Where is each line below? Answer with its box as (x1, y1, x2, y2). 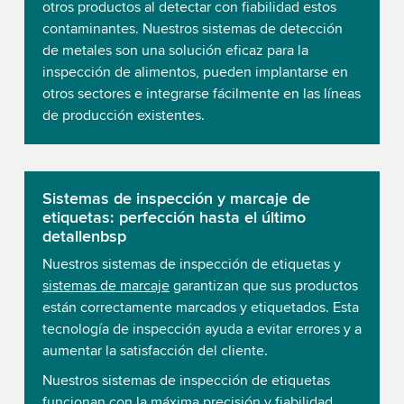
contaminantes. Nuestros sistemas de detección (41, 20, 343, 39)
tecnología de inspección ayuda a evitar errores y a (41, 320, 362, 339)
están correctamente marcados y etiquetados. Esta (41, 298, 359, 317)
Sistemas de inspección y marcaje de (41, 188, 310, 209)
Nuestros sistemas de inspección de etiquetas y (41, 255, 341, 274)
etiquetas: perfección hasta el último (41, 207, 306, 228)
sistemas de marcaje (41, 277, 170, 296)
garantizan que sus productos (169, 277, 358, 296)
